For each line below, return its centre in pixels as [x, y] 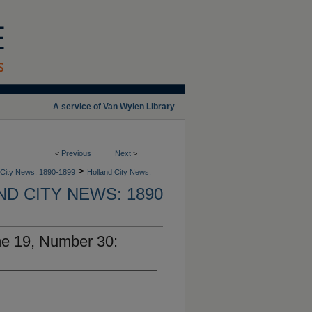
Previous [76, 153]
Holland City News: [119, 172]
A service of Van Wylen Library [114, 107]
